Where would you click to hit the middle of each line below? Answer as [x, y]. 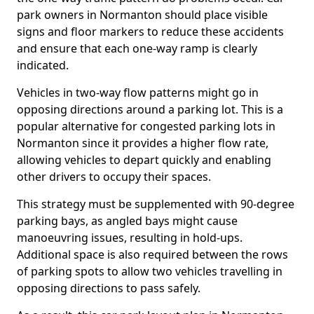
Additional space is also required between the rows [152, 254]
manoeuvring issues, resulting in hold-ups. [130, 238]
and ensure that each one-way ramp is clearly [137, 48]
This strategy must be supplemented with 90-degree [156, 204]
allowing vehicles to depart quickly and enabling [144, 160]
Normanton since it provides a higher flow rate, [143, 143]
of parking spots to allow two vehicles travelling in [150, 271]
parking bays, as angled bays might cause [127, 221]
